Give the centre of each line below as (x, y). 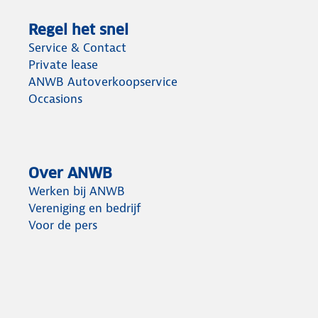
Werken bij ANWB (77, 191)
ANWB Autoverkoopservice (103, 82)
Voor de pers (63, 225)
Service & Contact (77, 48)
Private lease (63, 65)
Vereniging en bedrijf (85, 208)
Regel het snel (78, 30)
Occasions (55, 99)
